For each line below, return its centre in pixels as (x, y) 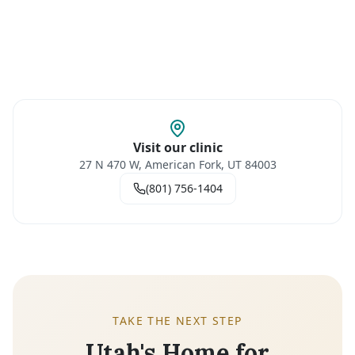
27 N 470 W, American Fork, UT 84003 (177, 164)
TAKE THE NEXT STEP (177, 321)
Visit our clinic (177, 147)
